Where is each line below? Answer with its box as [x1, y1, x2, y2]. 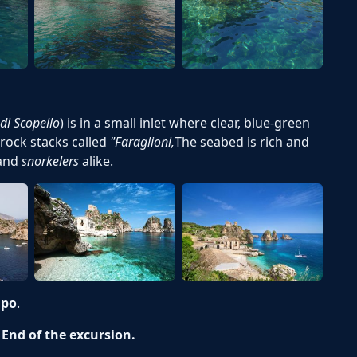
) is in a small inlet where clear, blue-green [60, 114, 310, 132]
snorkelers [22, 152, 79, 171]
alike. [79, 152, 113, 171]
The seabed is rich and [175, 133, 309, 151]
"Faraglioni [110, 133, 171, 151]
